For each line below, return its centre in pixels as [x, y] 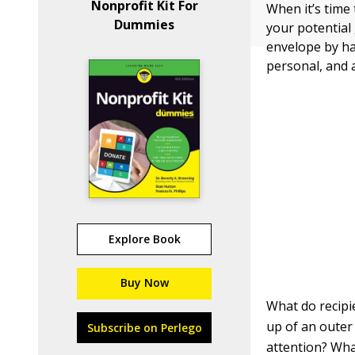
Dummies [145, 25]
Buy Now [144, 282]
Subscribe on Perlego [144, 328]
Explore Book [144, 239]
